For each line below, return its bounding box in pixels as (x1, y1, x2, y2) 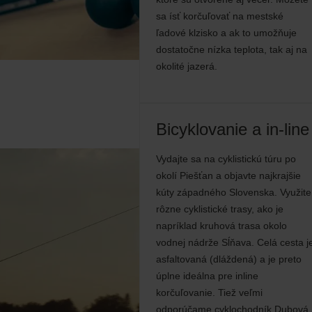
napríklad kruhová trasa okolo (156, 220, 287, 231)
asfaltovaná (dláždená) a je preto (156, 253, 302, 265)
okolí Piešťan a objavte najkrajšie (156, 170, 301, 181)
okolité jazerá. (156, 61, 217, 72)
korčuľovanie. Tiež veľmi (156, 287, 263, 298)
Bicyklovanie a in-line (156, 120, 309, 139)
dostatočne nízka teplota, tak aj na (156, 44, 307, 55)
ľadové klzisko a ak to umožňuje (156, 27, 297, 38)
